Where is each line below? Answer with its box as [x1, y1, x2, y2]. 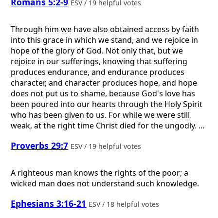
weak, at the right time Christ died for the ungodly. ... [11, 120, 205, 131]
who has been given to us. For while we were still [11, 109, 190, 121]
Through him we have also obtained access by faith [11, 24, 200, 35]
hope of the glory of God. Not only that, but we [11, 45, 183, 56]
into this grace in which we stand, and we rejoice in [11, 35, 199, 46]
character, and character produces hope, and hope [11, 77, 198, 89]
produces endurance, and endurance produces [11, 67, 185, 78]
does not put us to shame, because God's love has [11, 88, 196, 99]
